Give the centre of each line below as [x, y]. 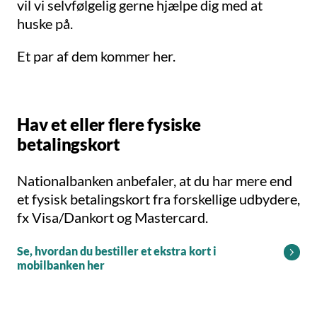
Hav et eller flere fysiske [109, 125]
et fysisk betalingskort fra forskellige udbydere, [158, 199]
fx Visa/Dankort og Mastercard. [113, 218]
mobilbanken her [61, 265]
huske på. [45, 24]
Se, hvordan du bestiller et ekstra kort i [117, 251]
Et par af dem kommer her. [98, 56]
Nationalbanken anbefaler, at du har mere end [155, 181]
